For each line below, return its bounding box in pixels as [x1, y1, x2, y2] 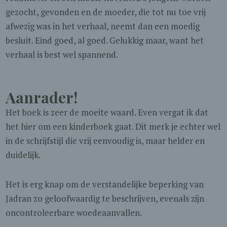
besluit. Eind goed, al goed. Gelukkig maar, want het [6, 34, 204, 46]
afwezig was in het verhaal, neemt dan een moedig [6, 20, 200, 32]
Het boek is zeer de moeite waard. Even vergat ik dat [6, 106, 209, 118]
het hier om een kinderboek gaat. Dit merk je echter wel [6, 121, 221, 132]
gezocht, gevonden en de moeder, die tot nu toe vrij [6, 6, 206, 18]
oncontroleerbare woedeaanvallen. [6, 207, 142, 218]
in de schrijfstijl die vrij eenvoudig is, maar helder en [6, 135, 205, 146]
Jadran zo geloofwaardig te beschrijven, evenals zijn [6, 193, 205, 204]
